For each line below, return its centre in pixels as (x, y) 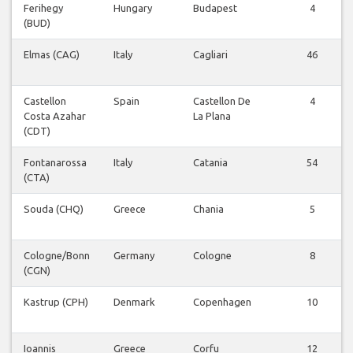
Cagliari (210, 55)
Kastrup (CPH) (56, 302)
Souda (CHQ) (54, 209)
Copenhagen (222, 302)
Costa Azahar (55, 116)
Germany (134, 256)
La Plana (212, 116)
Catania (210, 163)
